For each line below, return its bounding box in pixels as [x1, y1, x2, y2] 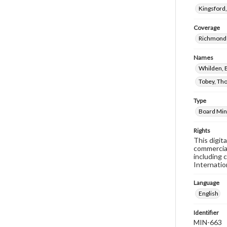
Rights [194, 127, 210, 134]
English [199, 190, 218, 197]
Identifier [194, 209, 219, 216]
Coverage [194, 24, 220, 31]
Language [194, 179, 219, 186]
